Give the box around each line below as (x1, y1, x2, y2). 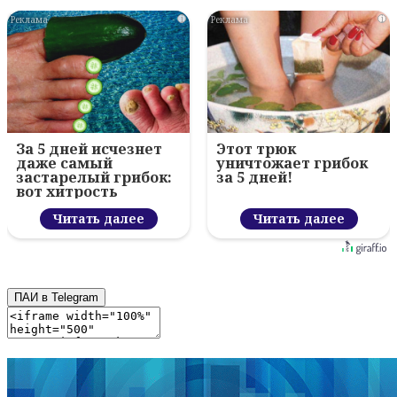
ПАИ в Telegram (14, 291, 98, 305)
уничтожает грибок (216, 153, 368, 174)
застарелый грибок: (16, 167, 172, 188)
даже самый (16, 153, 113, 174)
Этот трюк (216, 139, 296, 160)
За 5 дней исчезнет (16, 139, 162, 160)
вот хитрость (16, 182, 118, 202)
